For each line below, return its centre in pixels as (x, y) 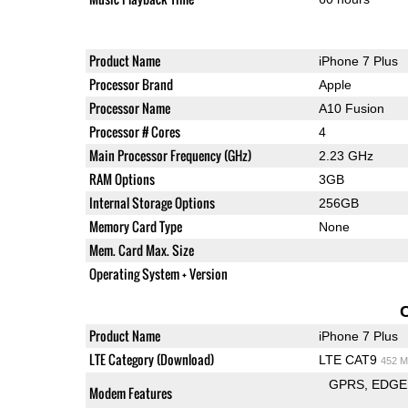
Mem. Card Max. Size (141, 250)
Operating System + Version (158, 274)
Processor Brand (131, 85)
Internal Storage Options (152, 203)
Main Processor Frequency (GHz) (170, 156)
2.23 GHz (346, 156)
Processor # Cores (134, 132)
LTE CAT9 (349, 360)
